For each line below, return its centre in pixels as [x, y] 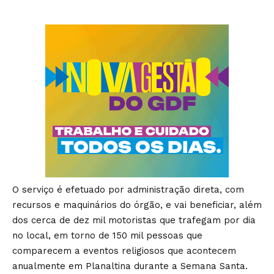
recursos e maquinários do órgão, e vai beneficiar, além [137, 205]
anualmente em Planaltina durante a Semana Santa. [130, 266]
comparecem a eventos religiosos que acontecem [124, 250]
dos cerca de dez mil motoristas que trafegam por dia [134, 220]
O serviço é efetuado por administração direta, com [128, 189]
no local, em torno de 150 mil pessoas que [107, 235]
